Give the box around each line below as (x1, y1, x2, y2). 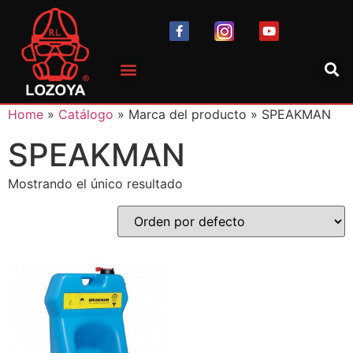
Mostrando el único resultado (8, 176, 183, 192)
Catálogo (58, 106, 113, 123)
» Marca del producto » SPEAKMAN (113, 106, 331, 123)
